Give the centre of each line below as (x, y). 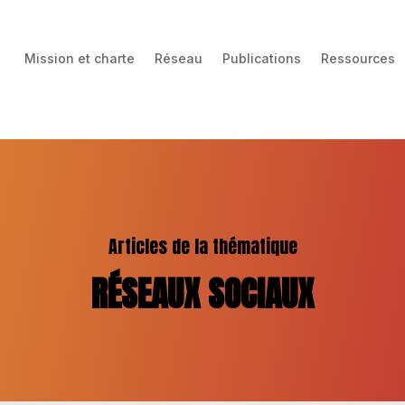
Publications (262, 58)
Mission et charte (80, 58)
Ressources (358, 58)
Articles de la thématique (202, 247)
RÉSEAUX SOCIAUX (202, 293)
